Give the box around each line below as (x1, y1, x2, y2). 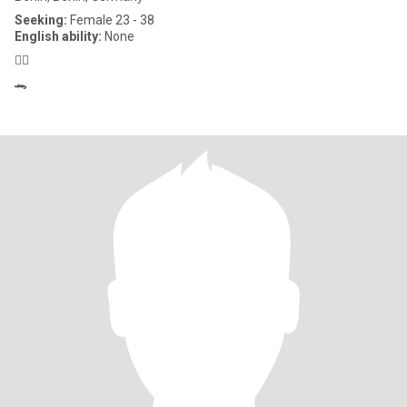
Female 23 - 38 (67, 13, 154, 27)
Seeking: (15, 13, 67, 27)
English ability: (15, 29, 102, 44)
